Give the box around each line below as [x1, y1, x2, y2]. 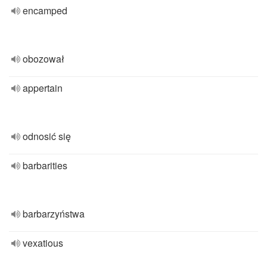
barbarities [23, 159, 67, 172]
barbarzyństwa [23, 207, 85, 221]
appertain [23, 81, 63, 95]
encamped [23, 4, 67, 17]
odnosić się [23, 129, 71, 143]
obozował [23, 52, 64, 66]
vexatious [23, 236, 63, 250]
